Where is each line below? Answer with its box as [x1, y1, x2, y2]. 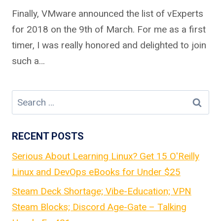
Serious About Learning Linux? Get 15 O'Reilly [12, 150, 199, 162]
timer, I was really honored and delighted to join [12, 39, 206, 51]
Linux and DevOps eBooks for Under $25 [12, 166, 181, 178]
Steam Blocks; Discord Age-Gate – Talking [12, 201, 186, 213]
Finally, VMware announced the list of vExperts [12, 7, 203, 19]
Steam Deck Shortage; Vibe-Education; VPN [12, 185, 191, 197]
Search [11, 91, 40, 103]
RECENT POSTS [12, 130, 84, 142]
